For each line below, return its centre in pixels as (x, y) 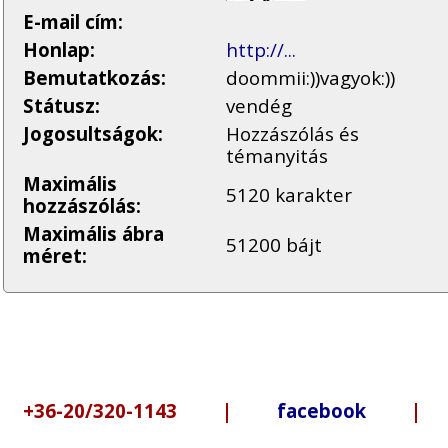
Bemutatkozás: (94, 77)
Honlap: (58, 49)
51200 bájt (273, 244)
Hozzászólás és (292, 133)
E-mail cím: (72, 21)
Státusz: (61, 105)
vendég (258, 105)
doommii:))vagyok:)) (310, 77)
